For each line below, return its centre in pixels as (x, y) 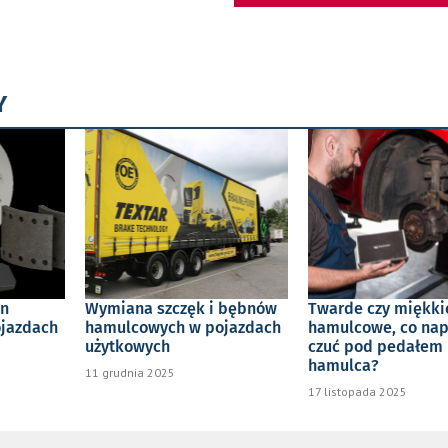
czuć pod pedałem (376, 346)
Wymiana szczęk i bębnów (181, 308)
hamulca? (344, 365)
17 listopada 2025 (358, 391)
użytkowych (128, 346)
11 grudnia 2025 (130, 372)
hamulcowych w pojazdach (183, 327)
